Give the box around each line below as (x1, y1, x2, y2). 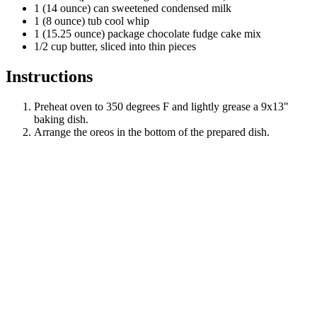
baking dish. (34, 113, 88, 126)
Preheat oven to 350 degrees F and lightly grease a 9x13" (34, 100, 289, 113)
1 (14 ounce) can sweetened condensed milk (34, 2, 231, 15)
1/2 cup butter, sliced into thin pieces (34, 40, 196, 53)
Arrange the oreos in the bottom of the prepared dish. (34, 126, 270, 139)
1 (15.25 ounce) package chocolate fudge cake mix (34, 28, 261, 40)
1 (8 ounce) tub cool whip (34, 15, 149, 28)
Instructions (6, 67, 93, 86)
